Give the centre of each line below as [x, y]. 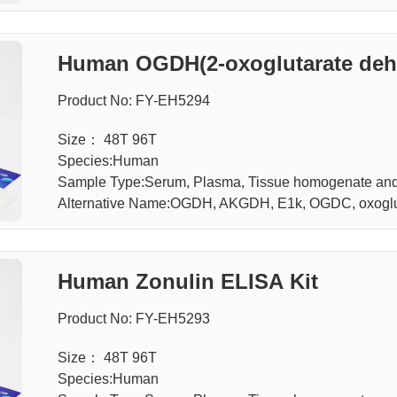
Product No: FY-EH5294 [133, 100]
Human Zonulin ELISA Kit [187, 281]
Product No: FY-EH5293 [133, 318]
